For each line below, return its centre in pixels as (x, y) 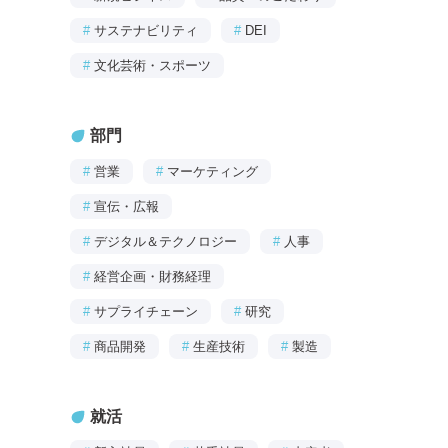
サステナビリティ (146, 31)
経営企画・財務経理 (152, 277)
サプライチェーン (146, 312)
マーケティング (212, 172)
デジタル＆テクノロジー (165, 242)
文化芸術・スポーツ (152, 66)
